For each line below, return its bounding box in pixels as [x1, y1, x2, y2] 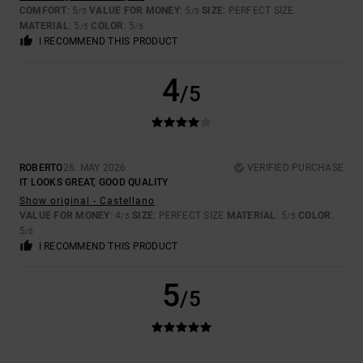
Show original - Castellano [19, 195, 155, 207]
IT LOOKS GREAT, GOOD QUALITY [19, 177, 169, 189]
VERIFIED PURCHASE [246, 162, 344, 174]
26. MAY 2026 [62, 162, 126, 174]
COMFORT [19, 5, 67, 17]
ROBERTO [19, 162, 63, 174]
